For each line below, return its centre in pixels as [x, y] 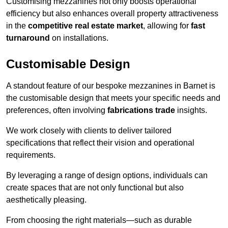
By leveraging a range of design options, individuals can [107, 176]
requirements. [31, 155]
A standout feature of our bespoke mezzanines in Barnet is [111, 86]
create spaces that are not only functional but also [95, 188]
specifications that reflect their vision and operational [100, 143]
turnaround [28, 38]
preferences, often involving [57, 110]
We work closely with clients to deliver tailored [89, 131]
